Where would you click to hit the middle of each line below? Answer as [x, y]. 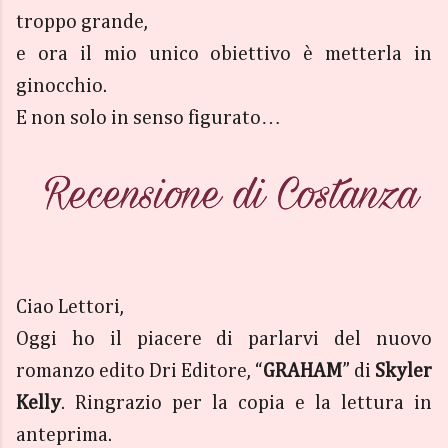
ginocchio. [61, 86]
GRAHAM [302, 371]
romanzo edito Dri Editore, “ [139, 371]
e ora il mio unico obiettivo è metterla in [224, 54]
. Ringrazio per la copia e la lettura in [246, 403]
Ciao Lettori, [70, 307]
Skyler [403, 371]
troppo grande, [82, 22]
